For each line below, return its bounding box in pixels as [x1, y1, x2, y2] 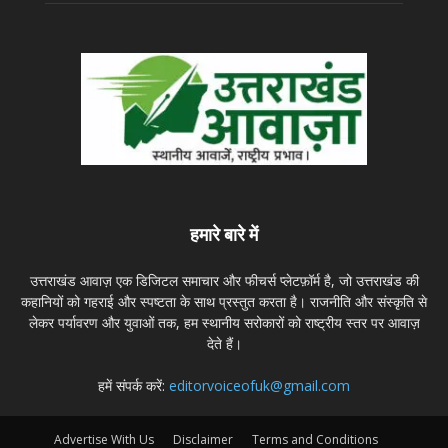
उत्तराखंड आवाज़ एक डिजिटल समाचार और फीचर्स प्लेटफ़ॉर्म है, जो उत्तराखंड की [29, 271, 419, 291]
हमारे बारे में [190, 224, 258, 246]
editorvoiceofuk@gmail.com [169, 376, 350, 396]
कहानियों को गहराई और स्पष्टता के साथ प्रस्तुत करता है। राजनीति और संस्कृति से [21, 292, 427, 312]
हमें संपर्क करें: [98, 376, 169, 396]
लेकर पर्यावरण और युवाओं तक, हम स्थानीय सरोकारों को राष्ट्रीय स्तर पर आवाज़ [28, 313, 420, 333]
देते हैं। [206, 334, 242, 354]
